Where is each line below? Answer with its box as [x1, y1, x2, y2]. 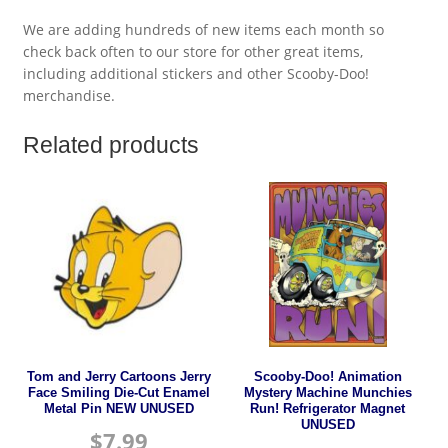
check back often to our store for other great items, [22, 42, 363, 62]
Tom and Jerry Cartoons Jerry [27, 369, 212, 384]
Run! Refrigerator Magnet [250, 401, 406, 416]
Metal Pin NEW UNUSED [44, 401, 195, 416]
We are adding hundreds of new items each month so [22, 20, 384, 40]
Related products [22, 131, 199, 158]
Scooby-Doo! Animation [253, 369, 402, 384]
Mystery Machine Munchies [243, 385, 412, 400]
